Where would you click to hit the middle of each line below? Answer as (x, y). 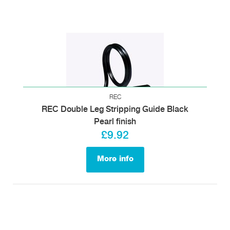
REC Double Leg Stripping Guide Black (115, 109)
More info (115, 159)
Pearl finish (115, 122)
